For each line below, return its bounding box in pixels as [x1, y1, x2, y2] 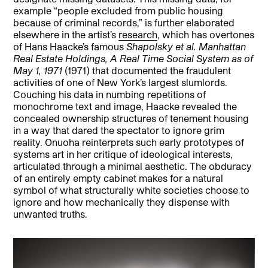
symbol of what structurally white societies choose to [13, 184, 250, 196]
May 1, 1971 [13, 65, 63, 77]
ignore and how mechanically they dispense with [13, 196, 230, 208]
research [118, 29, 158, 41]
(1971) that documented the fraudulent [62, 65, 232, 77]
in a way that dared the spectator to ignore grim [13, 124, 225, 136]
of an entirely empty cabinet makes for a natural [13, 172, 224, 184]
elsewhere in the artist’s [13, 29, 119, 41]
